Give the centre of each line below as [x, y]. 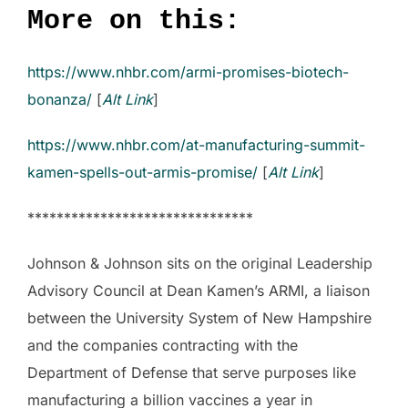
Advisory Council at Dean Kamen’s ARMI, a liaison [199, 291]
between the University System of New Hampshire [199, 318]
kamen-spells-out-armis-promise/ [143, 173]
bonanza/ [60, 100]
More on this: [134, 21]
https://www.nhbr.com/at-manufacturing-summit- [196, 145]
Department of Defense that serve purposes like [192, 373]
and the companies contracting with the [163, 346]
